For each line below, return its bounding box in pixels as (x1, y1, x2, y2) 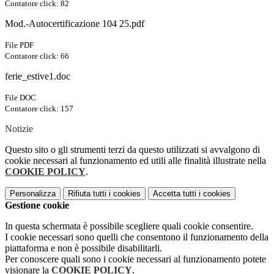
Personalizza (10, 189, 56, 199)
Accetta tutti (153, 189, 196, 199)
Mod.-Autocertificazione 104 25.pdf (5, 18, 144, 29)
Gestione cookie (5, 200, 69, 211)
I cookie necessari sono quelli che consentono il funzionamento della (5, 232, 268, 243)
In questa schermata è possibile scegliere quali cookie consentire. (5, 221, 253, 232)
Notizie (5, 124, 33, 135)
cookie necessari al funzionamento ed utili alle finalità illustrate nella (5, 155, 266, 166)
